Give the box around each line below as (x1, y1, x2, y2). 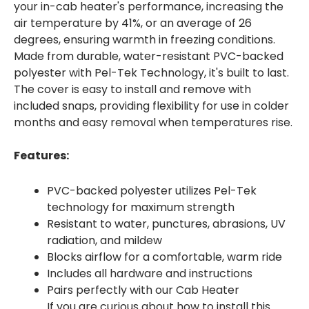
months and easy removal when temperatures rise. (14, 114, 292, 130)
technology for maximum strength (46, 199, 235, 215)
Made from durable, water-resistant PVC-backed (14, 48, 283, 64)
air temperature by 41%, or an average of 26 (14, 14, 252, 31)
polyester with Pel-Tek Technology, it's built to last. (14, 64, 289, 81)
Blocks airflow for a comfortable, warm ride (46, 248, 282, 265)
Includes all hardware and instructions (46, 265, 252, 281)
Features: (14, 147, 69, 163)
